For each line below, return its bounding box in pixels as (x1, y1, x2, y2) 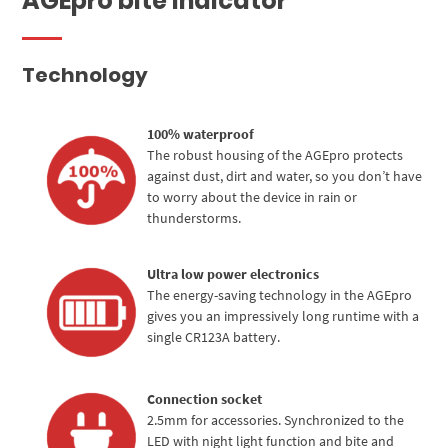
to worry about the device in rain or (147, 188, 358, 207)
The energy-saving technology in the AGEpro (147, 286, 413, 305)
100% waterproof (147, 125, 255, 144)
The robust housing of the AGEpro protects (147, 146, 404, 165)
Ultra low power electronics (147, 265, 320, 284)
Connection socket (147, 390, 263, 409)
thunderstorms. (147, 209, 242, 228)
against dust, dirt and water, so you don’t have (147, 167, 423, 186)
